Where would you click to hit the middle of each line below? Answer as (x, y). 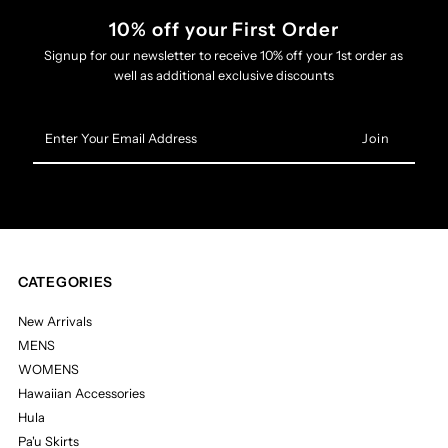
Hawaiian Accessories (82, 393)
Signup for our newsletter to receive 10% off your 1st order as (224, 55)
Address (57, 184)
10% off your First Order (224, 29)
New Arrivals (55, 321)
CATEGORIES (66, 281)
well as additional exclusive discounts (223, 75)
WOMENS (49, 369)
